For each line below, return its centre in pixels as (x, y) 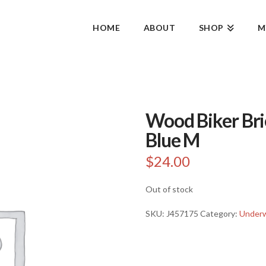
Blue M (173, 140)
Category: (220, 214)
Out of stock (169, 189)
